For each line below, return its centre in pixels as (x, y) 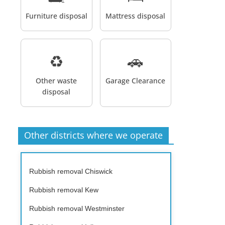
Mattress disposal (136, 16)
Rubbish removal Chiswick (71, 171)
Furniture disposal (56, 16)
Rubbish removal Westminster (77, 208)
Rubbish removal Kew (64, 190)
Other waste (57, 80)
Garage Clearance (136, 80)
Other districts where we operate (93, 135)
